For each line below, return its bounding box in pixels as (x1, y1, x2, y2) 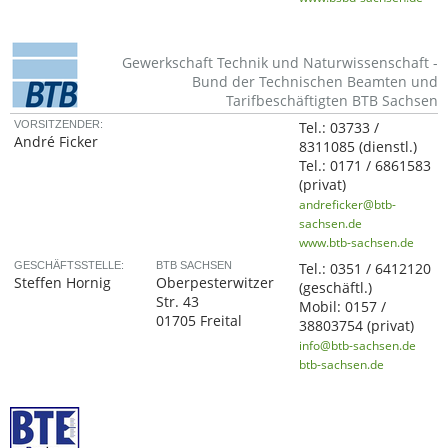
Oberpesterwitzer (156, 273, 275, 292)
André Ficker (14, 132, 99, 151)
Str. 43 (156, 292, 200, 311)
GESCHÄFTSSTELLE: (14, 259, 125, 271)
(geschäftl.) (299, 278, 373, 297)
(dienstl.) (359, 137, 418, 156)
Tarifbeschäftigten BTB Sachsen (226, 91, 438, 110)
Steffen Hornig (14, 273, 112, 292)
